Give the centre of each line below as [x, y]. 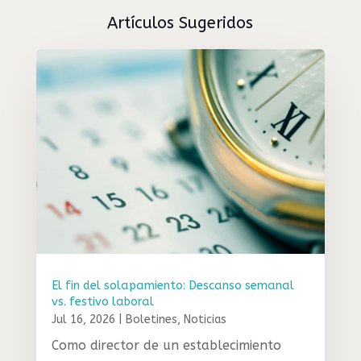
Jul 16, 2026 [83, 319]
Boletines [151, 319]
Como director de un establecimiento [166, 345]
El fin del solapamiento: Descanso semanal [172, 285]
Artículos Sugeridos [180, 23]
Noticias [205, 319]
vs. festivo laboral [102, 301]
